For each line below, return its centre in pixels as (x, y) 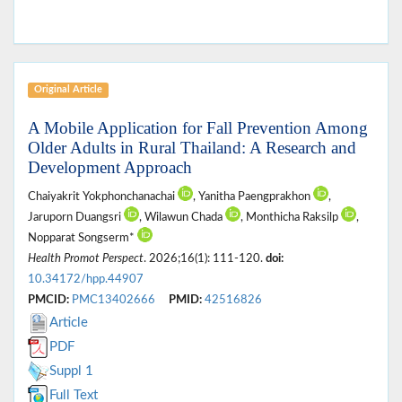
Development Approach (110, 168)
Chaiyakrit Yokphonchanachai (103, 197)
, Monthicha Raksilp (291, 218)
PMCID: (48, 300)
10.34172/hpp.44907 (86, 280)
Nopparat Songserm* (83, 238)
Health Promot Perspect (86, 259)
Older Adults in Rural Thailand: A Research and (192, 148)
